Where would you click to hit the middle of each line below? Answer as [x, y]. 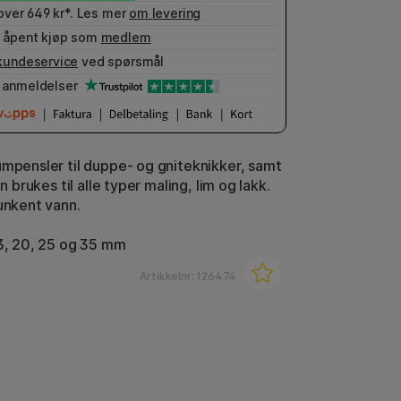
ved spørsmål [121, 61]
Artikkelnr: [168, 276]
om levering [165, 13]
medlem [126, 37]
